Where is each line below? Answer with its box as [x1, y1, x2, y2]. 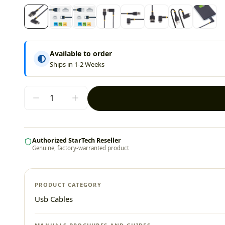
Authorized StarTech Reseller [32, 136, 121, 145]
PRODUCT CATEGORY [35, 181, 102, 188]
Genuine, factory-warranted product [32, 144, 129, 152]
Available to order [50, 49, 112, 58]
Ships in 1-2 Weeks [50, 60, 104, 69]
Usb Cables [35, 194, 73, 204]
